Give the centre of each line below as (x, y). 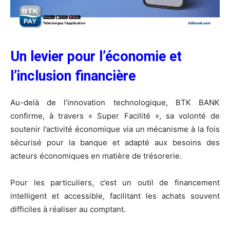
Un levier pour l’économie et (96, 56)
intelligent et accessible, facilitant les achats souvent (115, 196)
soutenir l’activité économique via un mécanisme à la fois (115, 129)
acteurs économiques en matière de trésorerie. (96, 156)
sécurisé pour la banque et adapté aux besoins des (115, 142)
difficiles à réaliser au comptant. (68, 209)
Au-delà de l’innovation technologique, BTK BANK (115, 102)
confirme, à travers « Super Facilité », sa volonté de (115, 116)
